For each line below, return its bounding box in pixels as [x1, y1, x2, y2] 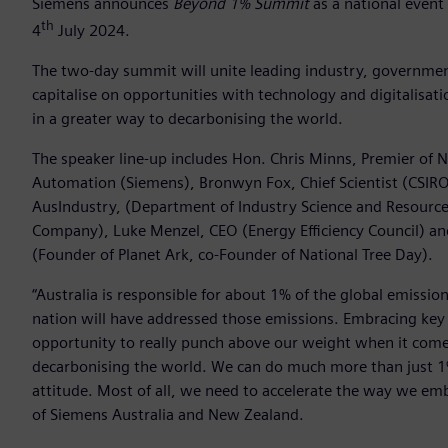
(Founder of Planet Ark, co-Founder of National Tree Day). [32, 245, 433, 265]
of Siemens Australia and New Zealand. [32, 405, 304, 425]
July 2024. [54, 21, 130, 41]
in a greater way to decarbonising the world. [32, 109, 343, 129]
